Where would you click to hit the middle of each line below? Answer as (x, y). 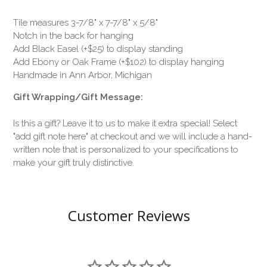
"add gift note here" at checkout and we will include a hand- (133, 136)
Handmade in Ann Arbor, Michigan (83, 75)
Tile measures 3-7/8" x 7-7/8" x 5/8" (86, 22)
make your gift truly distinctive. (74, 162)
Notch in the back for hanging (74, 35)
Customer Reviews (129, 215)
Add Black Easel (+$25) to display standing (98, 49)
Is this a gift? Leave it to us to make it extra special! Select (125, 123)
